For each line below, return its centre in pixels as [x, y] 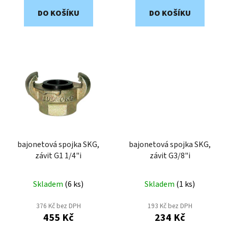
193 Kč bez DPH [170, 206]
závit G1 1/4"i [58, 155]
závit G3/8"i [170, 155]
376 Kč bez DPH [58, 206]
